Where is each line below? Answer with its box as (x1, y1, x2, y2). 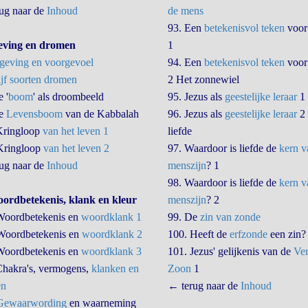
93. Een (167, 22, 204, 34)
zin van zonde (199, 211, 261, 223)
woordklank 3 (80, 245, 142, 257)
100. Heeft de (167, 228, 230, 240)
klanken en (91, 263, 139, 274)
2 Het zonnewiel (167, 74, 239, 85)
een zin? (267, 228, 306, 240)
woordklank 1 (80, 211, 142, 223)
